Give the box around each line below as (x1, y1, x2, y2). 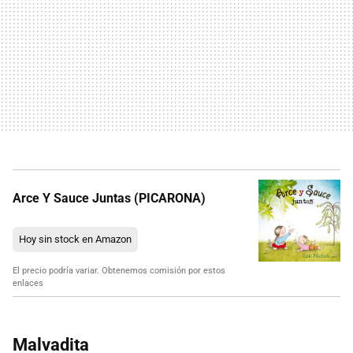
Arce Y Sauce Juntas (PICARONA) (13, 191, 206, 206)
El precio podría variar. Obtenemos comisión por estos (13, 266, 225, 277)
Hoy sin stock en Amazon (19, 233, 132, 246)
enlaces (13, 278, 43, 289)
